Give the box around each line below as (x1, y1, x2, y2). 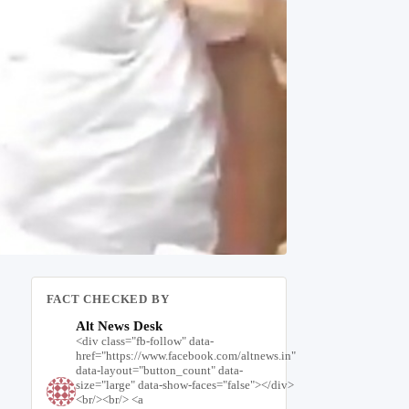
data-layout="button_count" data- (75, 363, 243, 378)
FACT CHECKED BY (46, 292, 170, 307)
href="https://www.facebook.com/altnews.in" (75, 349, 296, 363)
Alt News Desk (75, 319, 163, 334)
